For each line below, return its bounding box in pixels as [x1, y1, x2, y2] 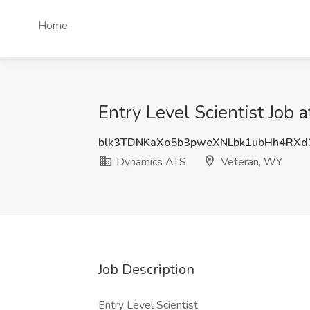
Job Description [98, 260, 194, 279]
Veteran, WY [218, 154, 282, 170]
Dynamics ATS [113, 154, 186, 170]
